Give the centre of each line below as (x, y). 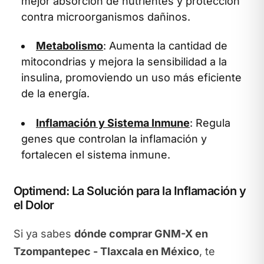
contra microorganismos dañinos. (106, 16)
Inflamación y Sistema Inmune (113, 123)
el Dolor (34, 205)
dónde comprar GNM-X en (141, 234)
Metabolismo (70, 46)
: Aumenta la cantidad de (165, 46)
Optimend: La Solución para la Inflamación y (129, 191)
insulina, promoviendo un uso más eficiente (131, 77)
